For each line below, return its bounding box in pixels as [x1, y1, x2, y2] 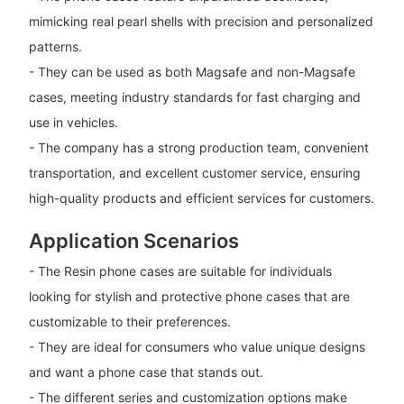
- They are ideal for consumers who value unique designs [28, 338, 365, 354]
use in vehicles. [28, 115, 118, 131]
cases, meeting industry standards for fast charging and [28, 89, 361, 106]
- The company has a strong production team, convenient [28, 140, 369, 156]
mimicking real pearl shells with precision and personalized [28, 14, 373, 30]
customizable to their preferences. [28, 313, 231, 329]
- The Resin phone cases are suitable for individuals [28, 262, 332, 279]
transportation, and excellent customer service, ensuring [28, 165, 361, 181]
